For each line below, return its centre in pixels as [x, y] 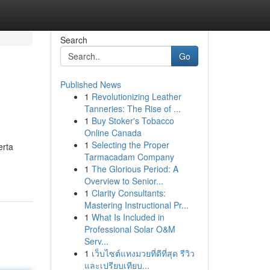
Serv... [96, 241]
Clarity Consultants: [128, 193]
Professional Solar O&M [130, 229]
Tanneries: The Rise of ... [132, 108]
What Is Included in [128, 217]
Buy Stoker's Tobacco [133, 121]
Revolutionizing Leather [136, 96]
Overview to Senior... [124, 181]
